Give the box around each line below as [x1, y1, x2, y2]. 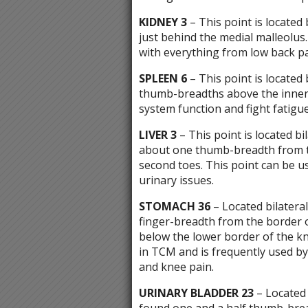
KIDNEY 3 [138, 14, 187, 30]
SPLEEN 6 [138, 71, 190, 87]
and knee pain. [138, 259, 214, 275]
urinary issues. [138, 173, 214, 188]
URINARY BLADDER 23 [138, 285, 254, 301]
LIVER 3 [138, 127, 177, 143]
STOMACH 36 [138, 199, 210, 214]
